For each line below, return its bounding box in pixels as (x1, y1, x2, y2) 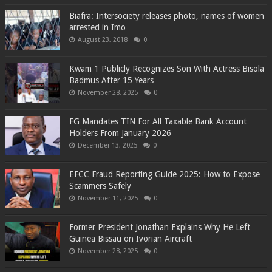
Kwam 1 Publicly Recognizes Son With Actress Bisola (69, 64, 264, 74)
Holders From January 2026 (69, 128, 171, 138)
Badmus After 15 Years (69, 75, 154, 86)
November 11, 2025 (77, 194, 138, 203)
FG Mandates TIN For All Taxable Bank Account (69, 117, 246, 127)
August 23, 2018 (77, 36, 127, 44)
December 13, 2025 (77, 141, 137, 150)
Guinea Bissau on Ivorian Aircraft (69, 234, 192, 244)
